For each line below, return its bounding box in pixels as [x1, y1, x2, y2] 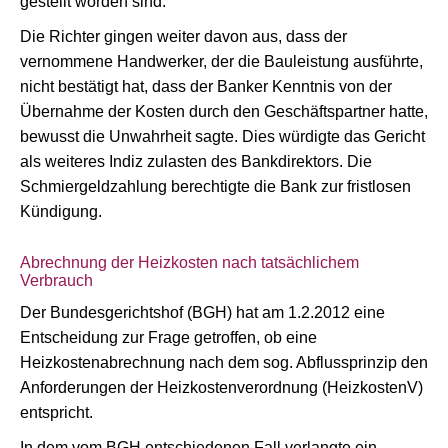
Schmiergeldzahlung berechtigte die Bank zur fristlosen [20, 178, 411, 195]
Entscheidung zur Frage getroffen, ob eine [20, 329, 317, 346]
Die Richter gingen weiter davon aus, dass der [20, 28, 347, 45]
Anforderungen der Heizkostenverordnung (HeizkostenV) [20, 379, 423, 396]
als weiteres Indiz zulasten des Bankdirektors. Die [20, 153, 372, 170]
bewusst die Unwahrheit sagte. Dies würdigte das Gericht [20, 128, 425, 145]
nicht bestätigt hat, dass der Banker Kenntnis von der [20, 78, 392, 95]
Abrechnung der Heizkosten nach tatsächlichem [20, 254, 359, 271]
